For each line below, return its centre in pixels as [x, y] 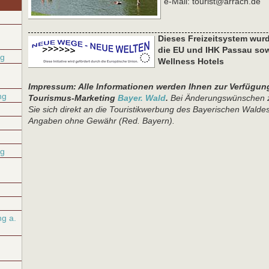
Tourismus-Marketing [73, 98]
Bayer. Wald [142, 98]
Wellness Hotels [191, 61]
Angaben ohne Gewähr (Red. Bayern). [101, 121]
